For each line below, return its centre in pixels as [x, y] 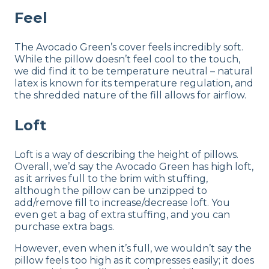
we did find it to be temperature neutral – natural [134, 71]
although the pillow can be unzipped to [111, 190]
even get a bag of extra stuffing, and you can [122, 214]
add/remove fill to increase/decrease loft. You [122, 202]
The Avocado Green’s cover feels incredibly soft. [129, 47]
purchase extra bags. [64, 226]
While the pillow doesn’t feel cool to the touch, [127, 59]
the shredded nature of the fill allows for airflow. [130, 95]
